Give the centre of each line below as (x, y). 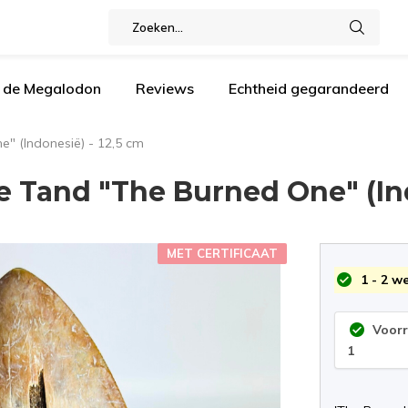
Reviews (165, 88)
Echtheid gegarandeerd (309, 88)
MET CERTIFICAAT (223, 253)
